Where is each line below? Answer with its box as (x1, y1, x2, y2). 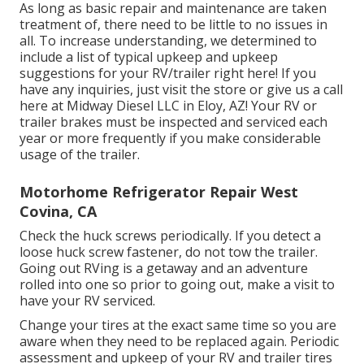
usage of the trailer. (19, 145, 140, 163)
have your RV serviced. (19, 291, 155, 310)
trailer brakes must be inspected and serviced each (19, 112, 327, 131)
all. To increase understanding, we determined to (19, 31, 317, 50)
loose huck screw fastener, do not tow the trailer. (19, 242, 318, 261)
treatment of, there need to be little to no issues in (19, 15, 327, 33)
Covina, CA (19, 201, 97, 221)
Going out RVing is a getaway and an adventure (19, 258, 308, 277)
